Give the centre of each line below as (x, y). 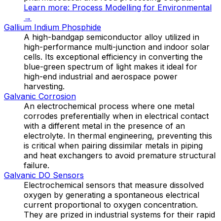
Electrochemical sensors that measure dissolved (114, 185)
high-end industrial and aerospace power (101, 76)
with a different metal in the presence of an (104, 126)
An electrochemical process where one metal (109, 106)
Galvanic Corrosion (40, 96)
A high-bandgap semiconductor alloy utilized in (111, 37)
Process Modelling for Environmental (142, 7)
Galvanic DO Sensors (44, 175)
